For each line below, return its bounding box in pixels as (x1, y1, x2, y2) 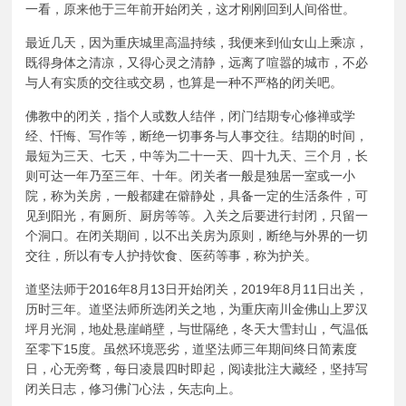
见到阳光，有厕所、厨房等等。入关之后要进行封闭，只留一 (25, 208, 369, 223)
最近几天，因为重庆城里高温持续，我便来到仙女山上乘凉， (25, 34, 369, 50)
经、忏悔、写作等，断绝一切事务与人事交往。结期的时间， (25, 128, 369, 143)
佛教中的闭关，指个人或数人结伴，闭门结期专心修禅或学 (25, 108, 356, 123)
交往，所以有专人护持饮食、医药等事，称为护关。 (25, 247, 318, 263)
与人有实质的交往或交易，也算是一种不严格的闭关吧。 (25, 74, 343, 90)
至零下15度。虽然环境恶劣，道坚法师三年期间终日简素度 (25, 341, 358, 356)
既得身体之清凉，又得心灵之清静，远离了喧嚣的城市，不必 (25, 54, 369, 70)
